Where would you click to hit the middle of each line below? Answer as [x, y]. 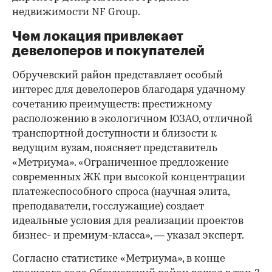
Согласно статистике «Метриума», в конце [119, 259]
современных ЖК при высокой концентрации [129, 178]
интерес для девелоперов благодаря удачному [129, 90]
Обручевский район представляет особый [117, 76]
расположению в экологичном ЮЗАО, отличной [132, 120]
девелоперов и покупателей [109, 51]
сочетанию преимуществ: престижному [112, 105]
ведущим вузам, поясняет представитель [115, 149]
